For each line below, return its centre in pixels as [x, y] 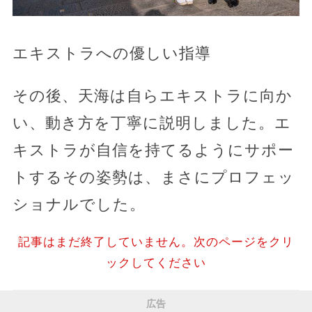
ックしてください [156, 263]
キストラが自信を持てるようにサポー [153, 150]
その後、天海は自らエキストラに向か [152, 95]
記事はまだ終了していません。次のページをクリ [156, 242]
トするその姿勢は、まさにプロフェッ [153, 177]
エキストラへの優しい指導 [111, 53]
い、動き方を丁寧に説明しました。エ [151, 123]
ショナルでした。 [79, 204]
